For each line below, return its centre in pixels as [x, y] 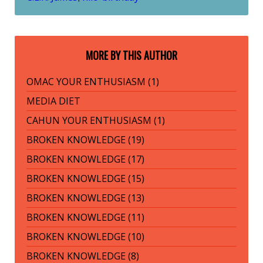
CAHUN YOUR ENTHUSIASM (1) [96, 121]
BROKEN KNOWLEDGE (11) [85, 218]
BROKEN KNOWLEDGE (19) [85, 140]
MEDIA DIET [53, 101]
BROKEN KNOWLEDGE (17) [85, 159]
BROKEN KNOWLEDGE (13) [85, 198]
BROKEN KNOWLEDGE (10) [85, 237]
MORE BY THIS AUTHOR [131, 55]
